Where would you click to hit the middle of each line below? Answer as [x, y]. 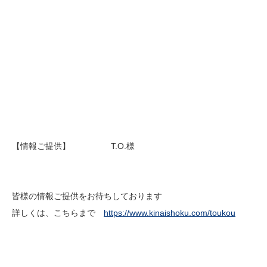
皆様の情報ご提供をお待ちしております [87, 196]
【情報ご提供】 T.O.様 [73, 146]
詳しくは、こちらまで [58, 213]
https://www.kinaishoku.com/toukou [170, 213]
